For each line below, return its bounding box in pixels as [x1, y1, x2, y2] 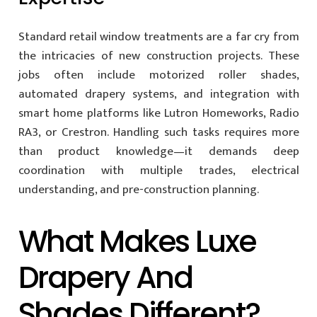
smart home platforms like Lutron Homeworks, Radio [18, 103, 299, 124]
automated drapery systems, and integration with [18, 84, 299, 105]
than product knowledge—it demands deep [18, 142, 299, 162]
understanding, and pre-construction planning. [18, 180, 259, 200]
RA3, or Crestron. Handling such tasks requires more [18, 122, 299, 143]
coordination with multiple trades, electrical [18, 161, 299, 181]
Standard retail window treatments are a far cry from [18, 27, 299, 47]
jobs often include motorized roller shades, [18, 65, 299, 86]
